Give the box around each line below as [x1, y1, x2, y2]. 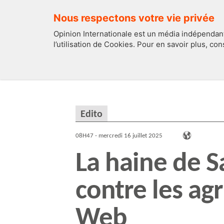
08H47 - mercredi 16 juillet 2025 [75, 132, 162, 139]
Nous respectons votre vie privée [53, 12, 214, 24]
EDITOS [96, 61, 124, 71]
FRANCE [176, 61, 208, 71]
